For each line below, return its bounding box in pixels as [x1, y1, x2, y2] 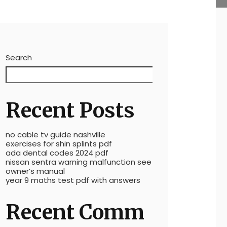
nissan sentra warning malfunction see [6, 157, 152, 167]
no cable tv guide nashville [6, 129, 105, 140]
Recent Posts [6, 98, 135, 123]
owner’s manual [6, 166, 65, 176]
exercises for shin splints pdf [6, 138, 112, 149]
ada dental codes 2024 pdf [6, 147, 108, 158]
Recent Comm [6, 200, 144, 225]
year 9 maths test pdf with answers [6, 175, 140, 185]
